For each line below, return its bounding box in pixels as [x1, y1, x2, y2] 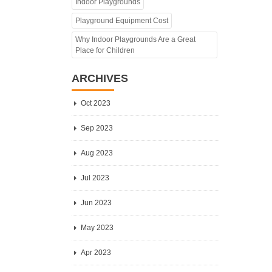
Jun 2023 [81, 199, 112, 207]
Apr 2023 [81, 248, 112, 257]
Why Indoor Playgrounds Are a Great [75, 35, 196, 44]
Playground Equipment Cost [75, 16, 169, 25]
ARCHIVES [72, 72, 129, 84]
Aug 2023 [81, 149, 114, 157]
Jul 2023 [81, 174, 110, 182]
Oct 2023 [81, 99, 111, 107]
